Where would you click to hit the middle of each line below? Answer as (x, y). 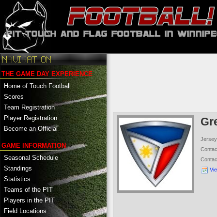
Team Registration (29, 107)
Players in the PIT (29, 200)
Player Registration (31, 118)
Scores (14, 96)
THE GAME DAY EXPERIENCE (47, 74)
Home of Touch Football (37, 86)
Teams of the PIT (28, 189)
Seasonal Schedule (31, 157)
